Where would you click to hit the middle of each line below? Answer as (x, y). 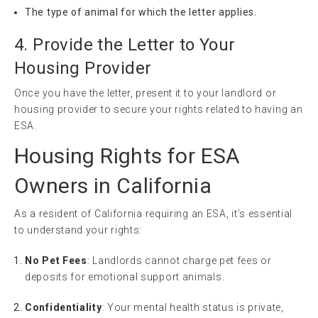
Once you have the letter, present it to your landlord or (146, 93)
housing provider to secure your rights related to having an (159, 109)
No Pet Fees (56, 260)
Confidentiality (64, 307)
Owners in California (113, 185)
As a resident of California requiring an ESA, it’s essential (154, 213)
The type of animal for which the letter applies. (141, 12)
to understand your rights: (78, 230)
